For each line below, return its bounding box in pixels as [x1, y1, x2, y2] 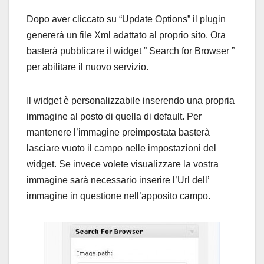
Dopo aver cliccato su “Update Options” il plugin [27, 14, 226, 25]
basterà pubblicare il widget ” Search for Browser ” [27, 46, 235, 57]
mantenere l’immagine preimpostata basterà [27, 127, 210, 138]
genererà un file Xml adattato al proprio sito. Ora [27, 30, 226, 41]
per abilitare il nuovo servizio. [27, 62, 148, 72]
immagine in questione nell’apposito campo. [27, 191, 210, 202]
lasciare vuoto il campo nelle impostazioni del [27, 143, 216, 154]
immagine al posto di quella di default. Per [27, 111, 202, 122]
